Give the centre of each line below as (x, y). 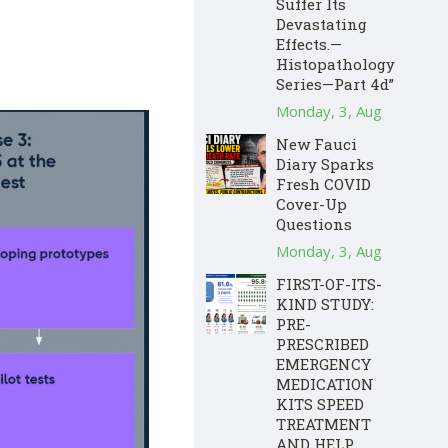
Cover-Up (311, 203)
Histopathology (335, 63)
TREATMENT (323, 423)
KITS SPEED (320, 403)
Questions (314, 223)
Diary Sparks (325, 163)
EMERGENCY (323, 363)
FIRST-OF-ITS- (329, 283)
